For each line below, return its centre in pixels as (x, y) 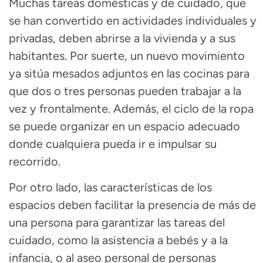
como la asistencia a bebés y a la (143, 240)
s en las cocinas (183, 73)
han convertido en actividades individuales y (140, 20)
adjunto (121, 73)
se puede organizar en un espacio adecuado (124, 126)
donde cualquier (51, 144)
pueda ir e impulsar (154, 144)
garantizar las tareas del (163, 222)
